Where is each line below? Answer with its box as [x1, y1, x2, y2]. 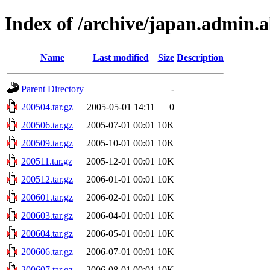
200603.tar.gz [21, 210, 73, 221]
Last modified [92, 52, 149, 63]
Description [177, 52, 224, 63]
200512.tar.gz [21, 174, 73, 184]
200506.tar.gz [21, 119, 73, 130]
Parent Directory [21, 83, 84, 94]
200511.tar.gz [21, 155, 72, 166]
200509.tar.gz [21, 137, 73, 148]
